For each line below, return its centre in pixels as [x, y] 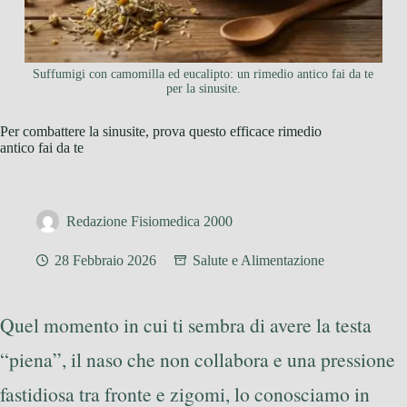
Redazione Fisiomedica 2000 [149, 222]
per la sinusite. [203, 89]
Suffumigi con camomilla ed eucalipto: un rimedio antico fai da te [203, 74]
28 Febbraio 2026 [105, 261]
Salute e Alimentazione [258, 261]
